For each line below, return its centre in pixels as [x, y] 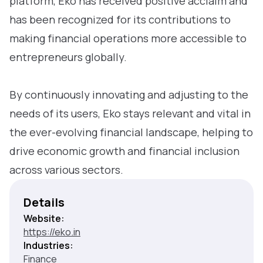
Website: [44, 218]
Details [44, 202]
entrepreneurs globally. [68, 57]
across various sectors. [66, 170]
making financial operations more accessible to [128, 38]
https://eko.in [52, 232]
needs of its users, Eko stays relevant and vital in [130, 113]
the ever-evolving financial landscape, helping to [131, 132]
